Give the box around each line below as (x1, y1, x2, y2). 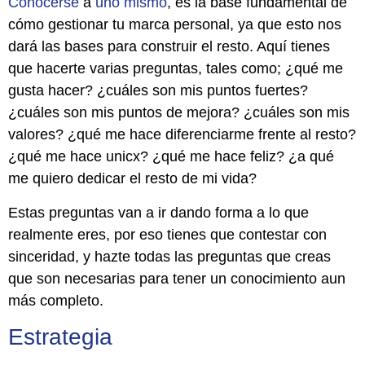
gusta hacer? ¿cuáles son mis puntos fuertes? (8, 82, 308, 99)
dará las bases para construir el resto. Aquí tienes (8, 38, 330, 55)
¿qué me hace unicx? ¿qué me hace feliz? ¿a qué (8, 148, 334, 165)
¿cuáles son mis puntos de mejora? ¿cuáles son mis (8, 104, 350, 121)
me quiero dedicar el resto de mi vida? (8, 170, 257, 187)
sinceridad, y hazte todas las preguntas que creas (8, 248, 331, 265)
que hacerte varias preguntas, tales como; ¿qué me (8, 60, 343, 77)
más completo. (8, 292, 103, 309)
